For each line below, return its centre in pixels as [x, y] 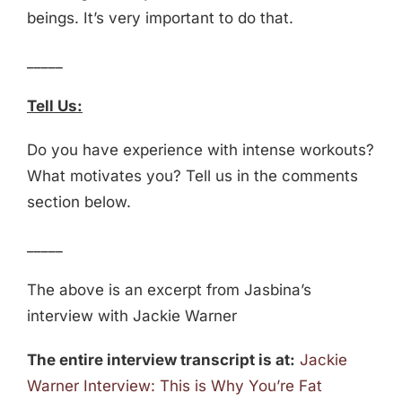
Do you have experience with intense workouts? [200, 150]
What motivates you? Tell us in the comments [192, 176]
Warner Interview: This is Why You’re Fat [174, 386]
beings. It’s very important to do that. [160, 18]
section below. [79, 202]
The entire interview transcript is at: [161, 360]
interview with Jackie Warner [131, 316]
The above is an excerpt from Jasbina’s [169, 290]
